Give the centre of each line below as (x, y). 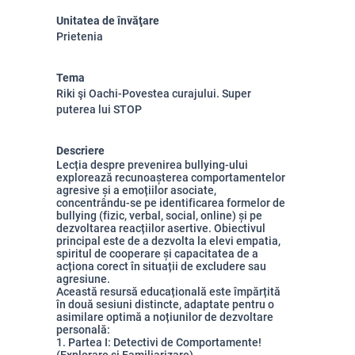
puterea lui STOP (99, 109)
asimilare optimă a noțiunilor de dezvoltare (165, 317)
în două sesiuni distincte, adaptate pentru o (165, 304)
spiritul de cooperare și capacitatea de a (157, 254)
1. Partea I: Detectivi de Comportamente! (159, 342)
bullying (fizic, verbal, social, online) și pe (159, 216)
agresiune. (83, 279)
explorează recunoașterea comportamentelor (171, 177)
